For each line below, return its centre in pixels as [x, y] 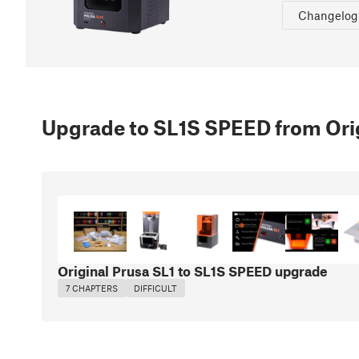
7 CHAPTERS [92, 288]
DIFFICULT [155, 288]
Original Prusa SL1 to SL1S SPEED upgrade [193, 270]
